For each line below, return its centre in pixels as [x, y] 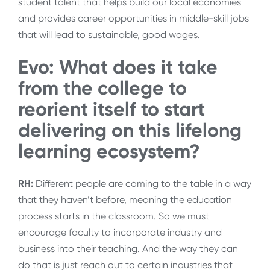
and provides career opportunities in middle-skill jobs [133, 19]
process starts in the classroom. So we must [114, 216]
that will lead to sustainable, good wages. [109, 35]
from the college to [102, 88]
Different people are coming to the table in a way [142, 184]
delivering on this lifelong [130, 130]
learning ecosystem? [109, 151]
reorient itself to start [111, 109]
